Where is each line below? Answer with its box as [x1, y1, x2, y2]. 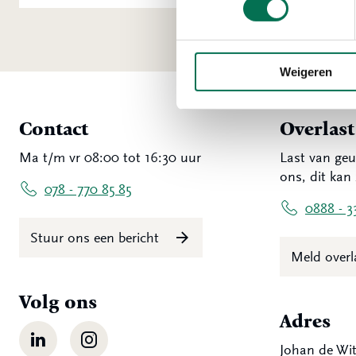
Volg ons [19, 291, 97, 313]
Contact [19, 118, 88, 140]
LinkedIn [19, 324, 70, 340]
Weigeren [279, 64, 332, 79]
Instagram [70, 324, 131, 340]
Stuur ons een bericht [30, 230, 163, 246]
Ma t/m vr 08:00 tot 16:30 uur [19, 149, 201, 165]
